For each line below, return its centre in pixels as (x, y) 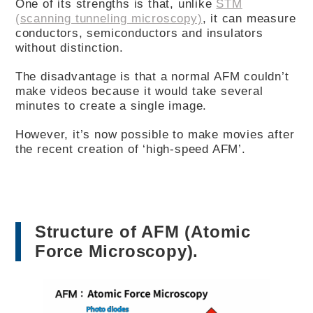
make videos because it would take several (139, 91)
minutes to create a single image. (111, 106)
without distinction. (69, 48)
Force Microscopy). (117, 252)
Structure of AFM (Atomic (143, 232)
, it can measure (249, 19)
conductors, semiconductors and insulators (139, 33)
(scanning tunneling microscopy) (109, 19)
